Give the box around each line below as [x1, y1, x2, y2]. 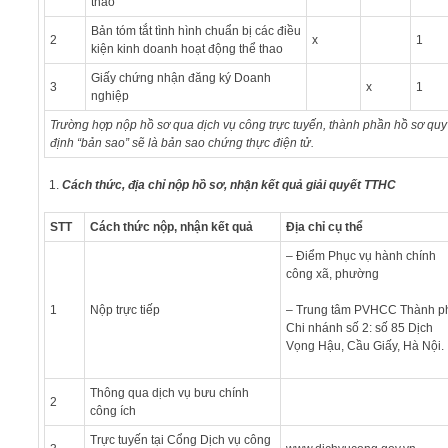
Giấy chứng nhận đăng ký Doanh [90, 70, 271, 85]
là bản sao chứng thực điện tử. [147, 135, 314, 150]
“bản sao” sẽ [76, 135, 148, 150]
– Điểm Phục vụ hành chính [285, 248, 436, 263]
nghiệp [90, 88, 129, 103]
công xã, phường [285, 266, 379, 281]
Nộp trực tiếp [89, 302, 160, 317]
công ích [89, 403, 136, 418]
